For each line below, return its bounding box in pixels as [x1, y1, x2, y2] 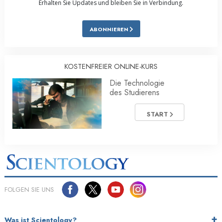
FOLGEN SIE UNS [4, 185, 54, 195]
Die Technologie [110, 77, 165, 89]
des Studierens [110, 87, 160, 99]
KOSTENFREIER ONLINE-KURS [64, 61, 158, 72]
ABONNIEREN [89, 25, 130, 34]
